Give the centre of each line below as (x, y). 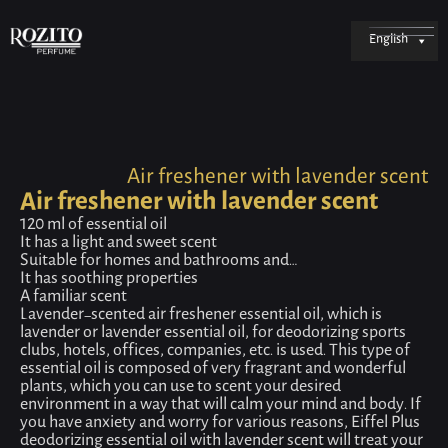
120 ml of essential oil (93, 226)
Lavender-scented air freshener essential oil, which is (201, 316)
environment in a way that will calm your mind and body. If (220, 406)
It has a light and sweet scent (118, 244)
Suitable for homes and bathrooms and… (158, 262)
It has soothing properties (109, 280)
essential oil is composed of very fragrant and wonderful (213, 370)
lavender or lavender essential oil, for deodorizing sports (213, 334)
